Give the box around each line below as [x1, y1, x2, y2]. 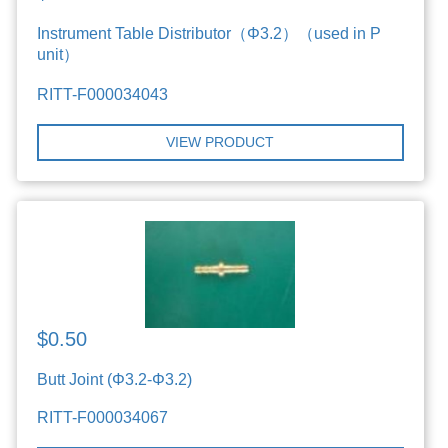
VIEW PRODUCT [166, 133, 275, 150]
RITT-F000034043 [37, 85, 169, 103]
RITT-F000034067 [37, 408, 169, 426]
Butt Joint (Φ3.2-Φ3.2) [37, 370, 193, 388]
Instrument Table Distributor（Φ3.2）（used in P [37, 24, 382, 42]
